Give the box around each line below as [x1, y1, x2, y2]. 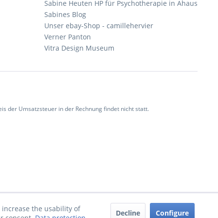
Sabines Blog [44, 10, 86, 19]
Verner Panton [44, 32, 91, 41]
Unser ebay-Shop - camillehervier [44, 21, 153, 30]
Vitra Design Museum [44, 43, 114, 53]
